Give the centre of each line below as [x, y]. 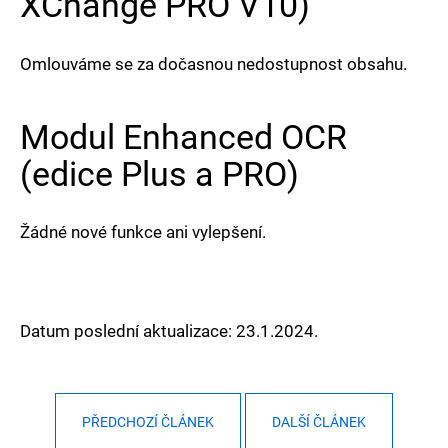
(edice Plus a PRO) [159, 173]
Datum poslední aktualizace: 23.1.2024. [169, 330]
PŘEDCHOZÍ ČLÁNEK [148, 421]
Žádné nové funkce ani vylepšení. [145, 231]
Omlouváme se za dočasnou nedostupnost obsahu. [215, 63]
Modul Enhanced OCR [183, 136]
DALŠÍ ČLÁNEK [319, 421]
